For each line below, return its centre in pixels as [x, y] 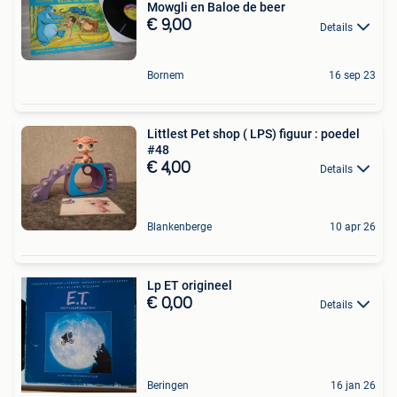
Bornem [166, 75]
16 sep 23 [352, 75]
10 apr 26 [353, 227]
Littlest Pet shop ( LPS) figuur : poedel [253, 133]
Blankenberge [179, 227]
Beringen [168, 386]
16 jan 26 [353, 386]
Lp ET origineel [190, 286]
